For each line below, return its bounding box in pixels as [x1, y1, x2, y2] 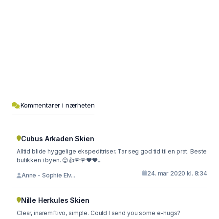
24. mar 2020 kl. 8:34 [147, 169, 207, 177]
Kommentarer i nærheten [21, 101, 95, 109]
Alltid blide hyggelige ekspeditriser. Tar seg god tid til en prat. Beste [17, 147, 207, 155]
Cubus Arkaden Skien [21, 134, 94, 143]
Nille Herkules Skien [21, 196, 89, 204]
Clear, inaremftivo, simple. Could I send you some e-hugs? [17, 209, 180, 217]
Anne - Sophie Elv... [21, 172, 75, 179]
